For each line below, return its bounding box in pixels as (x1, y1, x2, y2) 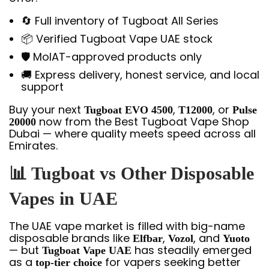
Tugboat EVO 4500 (84, 103, 173, 116)
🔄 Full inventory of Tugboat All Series (21, 13, 219, 28)
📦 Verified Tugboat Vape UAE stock (21, 31, 213, 46)
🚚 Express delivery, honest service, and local (21, 67, 259, 82)
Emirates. (9, 138, 58, 153)
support (21, 79, 64, 94)
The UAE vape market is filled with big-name (9, 218, 245, 234)
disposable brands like (9, 230, 133, 246)
